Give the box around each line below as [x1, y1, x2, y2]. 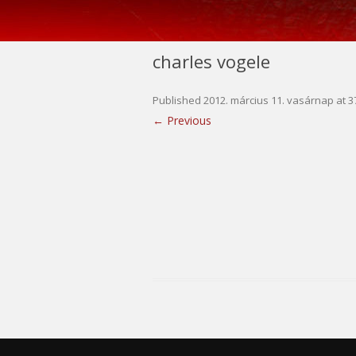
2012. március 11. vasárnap [203, 92, 334, 107]
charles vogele [153, 48, 270, 73]
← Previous [153, 112, 211, 128]
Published [153, 92, 203, 107]
